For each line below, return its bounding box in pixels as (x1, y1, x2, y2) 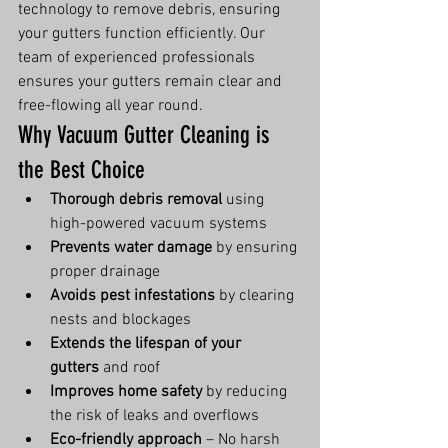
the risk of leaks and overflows (50, 406, 259, 426)
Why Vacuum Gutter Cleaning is (18, 121, 275, 149)
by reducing (202, 382, 291, 402)
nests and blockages (50, 310, 191, 330)
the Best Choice (18, 156, 145, 184)
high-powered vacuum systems (50, 214, 267, 234)
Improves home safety (50, 382, 202, 402)
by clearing (215, 286, 298, 306)
